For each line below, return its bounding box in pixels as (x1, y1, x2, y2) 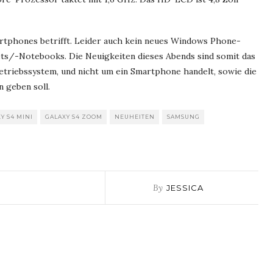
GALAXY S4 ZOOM (45, 113, 102, 121)
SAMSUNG (167, 113, 200, 121)
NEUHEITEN (115, 113, 155, 121)
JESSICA (166, 183, 204, 193)
